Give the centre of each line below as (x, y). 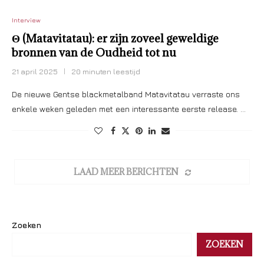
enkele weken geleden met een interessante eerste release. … (129, 109)
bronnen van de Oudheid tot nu (94, 52)
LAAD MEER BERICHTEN (126, 172)
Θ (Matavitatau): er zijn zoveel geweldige (115, 38)
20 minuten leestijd (106, 71)
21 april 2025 (35, 71)
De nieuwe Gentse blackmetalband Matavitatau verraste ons (126, 94)
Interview (26, 20)
